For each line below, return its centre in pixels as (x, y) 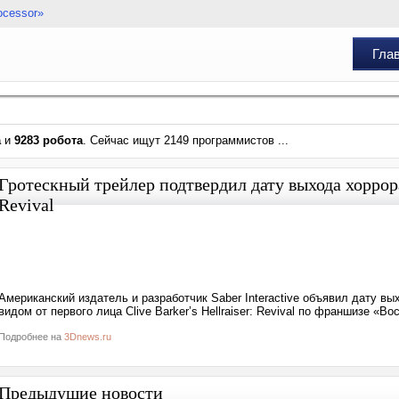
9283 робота (49, 140)
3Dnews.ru (88, 337)
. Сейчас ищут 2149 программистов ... (186, 140)
